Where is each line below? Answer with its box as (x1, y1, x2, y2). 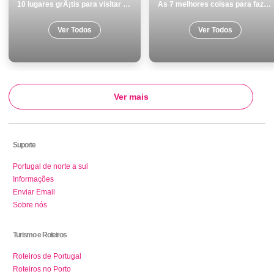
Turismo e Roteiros (13, 231, 67, 240)
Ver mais (113, 92, 149, 102)
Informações (13, 175, 54, 184)
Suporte (13, 141, 36, 150)
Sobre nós (13, 201, 47, 210)
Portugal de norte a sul (13, 162, 88, 171)
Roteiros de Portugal (13, 252, 81, 261)
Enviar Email (13, 188, 55, 197)
